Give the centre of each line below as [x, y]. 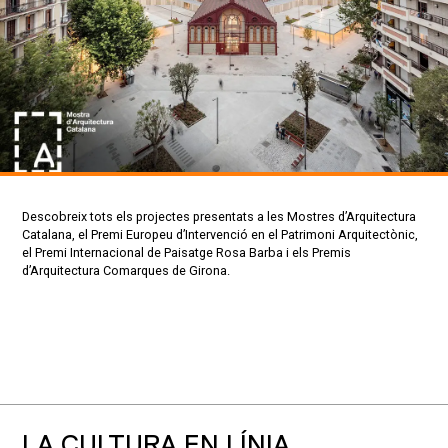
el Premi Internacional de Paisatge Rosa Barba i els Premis [186, 253]
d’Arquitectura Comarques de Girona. [125, 271]
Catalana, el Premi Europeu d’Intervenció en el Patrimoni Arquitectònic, [219, 235]
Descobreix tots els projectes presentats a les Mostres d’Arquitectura [218, 217]
